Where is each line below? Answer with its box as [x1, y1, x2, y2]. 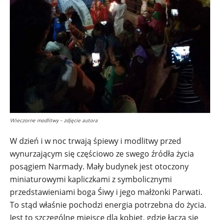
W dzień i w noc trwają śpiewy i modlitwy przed [10, 136, 181, 147]
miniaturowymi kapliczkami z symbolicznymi [10, 174, 172, 185]
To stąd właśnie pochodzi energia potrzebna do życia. [10, 199, 206, 211]
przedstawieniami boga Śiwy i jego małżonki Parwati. [10, 187, 202, 198]
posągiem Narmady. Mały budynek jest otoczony [10, 161, 189, 172]
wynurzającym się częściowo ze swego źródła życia [10, 148, 194, 160]
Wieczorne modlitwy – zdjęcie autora [10, 115, 98, 125]
